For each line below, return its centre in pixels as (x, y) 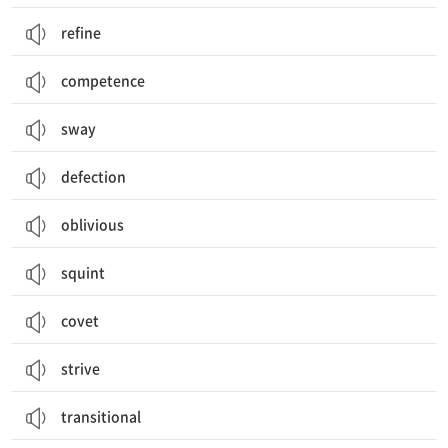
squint (83, 272)
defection (93, 176)
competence (103, 80)
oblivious (92, 224)
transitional (101, 416)
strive (80, 368)
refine (81, 32)
